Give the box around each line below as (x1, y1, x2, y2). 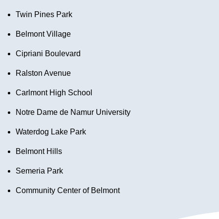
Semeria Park (16, 167, 63, 175)
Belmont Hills (16, 147, 62, 156)
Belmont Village (16, 30, 71, 39)
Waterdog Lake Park (16, 128, 86, 136)
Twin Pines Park (16, 10, 72, 19)
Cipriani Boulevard (16, 49, 81, 58)
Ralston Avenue (16, 69, 71, 78)
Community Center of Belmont (16, 186, 120, 195)
